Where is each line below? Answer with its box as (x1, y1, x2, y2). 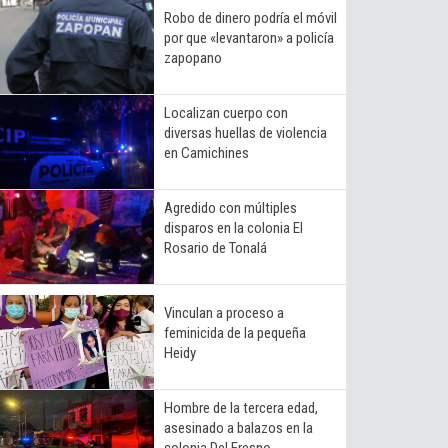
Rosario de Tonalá (164, 238, 267, 257)
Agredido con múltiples (164, 198, 297, 217)
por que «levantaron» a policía (164, 28, 334, 47)
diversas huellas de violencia (164, 123, 327, 142)
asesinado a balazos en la (164, 418, 313, 437)
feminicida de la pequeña (164, 323, 306, 342)
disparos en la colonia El (164, 218, 303, 237)
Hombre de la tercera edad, (164, 398, 318, 417)
